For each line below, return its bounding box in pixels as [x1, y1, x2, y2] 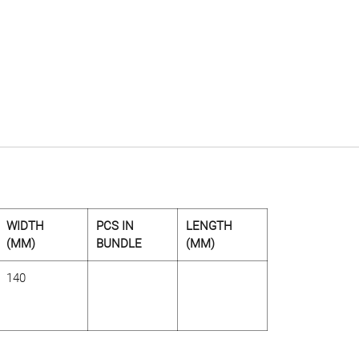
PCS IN [96, 218, 134, 233]
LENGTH [186, 218, 232, 233]
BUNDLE [96, 236, 142, 251]
